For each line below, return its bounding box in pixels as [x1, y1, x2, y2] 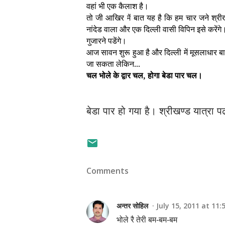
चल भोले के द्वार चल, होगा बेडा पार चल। [86, 70, 202, 81]
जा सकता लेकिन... [86, 58, 140, 69]
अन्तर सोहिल [117, 201, 148, 210]
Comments [86, 165, 129, 176]
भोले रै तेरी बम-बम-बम [117, 215, 177, 224]
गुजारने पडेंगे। [86, 35, 127, 46]
